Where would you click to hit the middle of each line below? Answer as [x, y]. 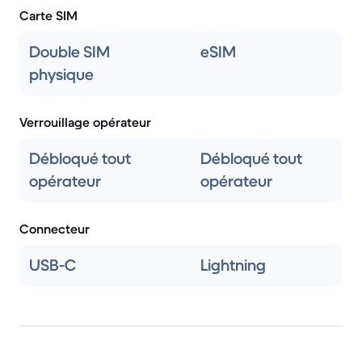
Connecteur [55, 229]
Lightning [233, 265]
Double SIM [69, 52]
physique [61, 75]
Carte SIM [48, 15]
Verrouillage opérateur [85, 122]
